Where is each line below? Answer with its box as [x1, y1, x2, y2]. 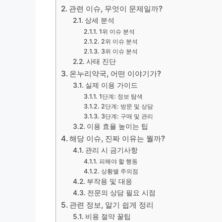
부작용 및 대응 [86, 177, 132, 185]
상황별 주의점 [101, 167, 138, 175]
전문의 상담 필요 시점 [87, 189, 156, 197]
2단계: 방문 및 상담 [101, 103, 153, 110]
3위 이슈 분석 [101, 48, 138, 55]
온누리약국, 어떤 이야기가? [69, 69, 162, 78]
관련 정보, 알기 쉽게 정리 [69, 200, 154, 210]
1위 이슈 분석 [99, 28, 135, 35]
